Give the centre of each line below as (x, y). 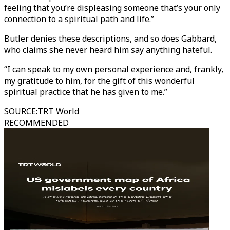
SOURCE (20, 111)
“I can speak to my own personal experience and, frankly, (114, 69)
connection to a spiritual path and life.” (79, 19)
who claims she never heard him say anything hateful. (108, 50)
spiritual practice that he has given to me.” (86, 92)
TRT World (58, 111)
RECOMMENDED (36, 123)
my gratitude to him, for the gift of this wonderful (99, 81)
